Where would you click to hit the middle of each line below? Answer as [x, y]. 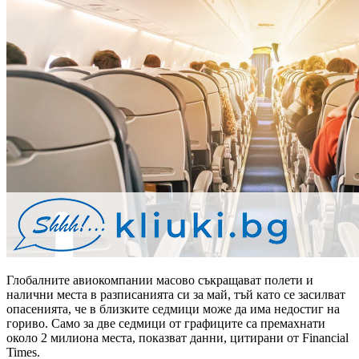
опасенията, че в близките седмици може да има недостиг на [173, 309]
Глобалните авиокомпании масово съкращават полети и [160, 280]
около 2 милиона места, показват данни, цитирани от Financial [177, 337]
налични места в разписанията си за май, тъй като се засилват [176, 294]
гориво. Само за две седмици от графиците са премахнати [166, 323]
